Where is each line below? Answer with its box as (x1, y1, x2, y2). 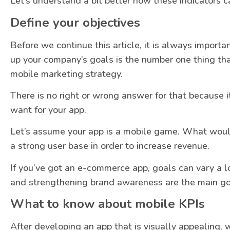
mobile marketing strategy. (10, 67, 123, 80)
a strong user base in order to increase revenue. (10, 140, 209, 152)
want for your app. (10, 104, 86, 117)
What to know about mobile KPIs (10, 196, 205, 213)
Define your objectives (10, 14, 140, 31)
